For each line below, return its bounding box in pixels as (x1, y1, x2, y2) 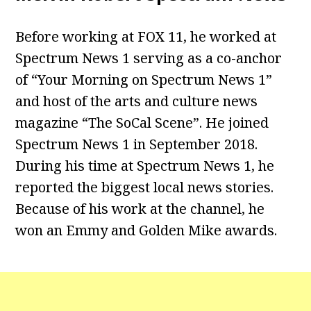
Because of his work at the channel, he (15, 199, 265, 219)
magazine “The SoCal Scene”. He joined (15, 113, 269, 133)
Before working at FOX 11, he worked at (15, 27, 277, 47)
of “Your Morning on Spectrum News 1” (15, 70, 273, 90)
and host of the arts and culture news (15, 92, 258, 111)
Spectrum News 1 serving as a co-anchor (15, 49, 283, 68)
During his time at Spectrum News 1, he (15, 156, 275, 176)
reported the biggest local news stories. (15, 178, 274, 197)
